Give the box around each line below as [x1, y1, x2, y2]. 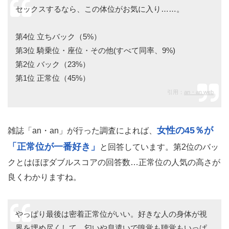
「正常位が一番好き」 [8, 142, 100, 152]
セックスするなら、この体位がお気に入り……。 [15, 5, 184, 14]
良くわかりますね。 [8, 173, 81, 182]
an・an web [184, 89, 214, 96]
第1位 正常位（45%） [15, 74, 90, 83]
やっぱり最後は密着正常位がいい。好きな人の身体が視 [15, 210, 207, 219]
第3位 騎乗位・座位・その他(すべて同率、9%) [15, 46, 175, 55]
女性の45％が [157, 125, 213, 136]
